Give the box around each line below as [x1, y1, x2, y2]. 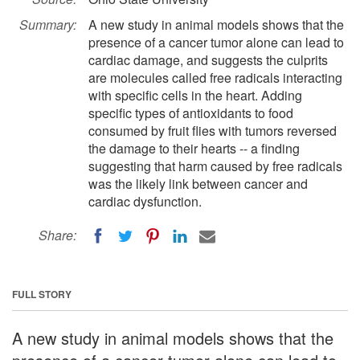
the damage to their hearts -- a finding [88, 139, 300, 157]
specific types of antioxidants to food [88, 104, 293, 122]
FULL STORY [12, 286, 72, 301]
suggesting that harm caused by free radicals [88, 157, 342, 175]
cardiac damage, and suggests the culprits [88, 51, 328, 69]
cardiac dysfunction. [88, 192, 202, 211]
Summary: [19, 15, 76, 34]
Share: [39, 226, 76, 244]
